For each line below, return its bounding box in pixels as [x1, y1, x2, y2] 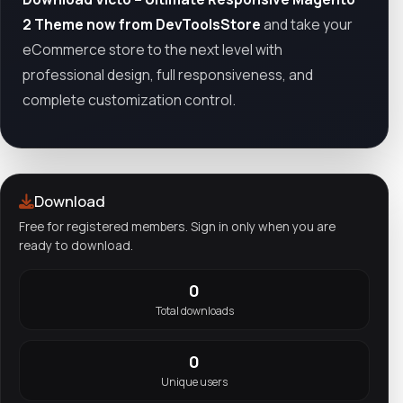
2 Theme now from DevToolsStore [22, 13, 261, 34]
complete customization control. [22, 89, 236, 110]
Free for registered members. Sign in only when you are [19, 218, 336, 236]
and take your [261, 13, 353, 34]
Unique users [161, 373, 228, 390]
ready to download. [19, 237, 133, 255]
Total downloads [155, 303, 234, 319]
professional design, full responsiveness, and [22, 64, 313, 85]
